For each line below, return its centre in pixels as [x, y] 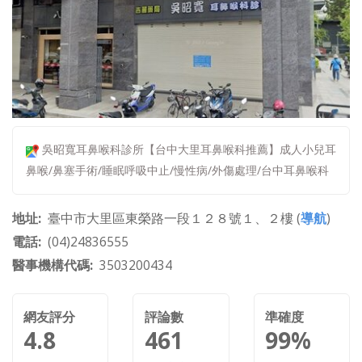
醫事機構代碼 [51, 265]
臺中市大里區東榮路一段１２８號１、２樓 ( [174, 219]
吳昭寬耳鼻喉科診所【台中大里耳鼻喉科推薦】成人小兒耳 [187, 149]
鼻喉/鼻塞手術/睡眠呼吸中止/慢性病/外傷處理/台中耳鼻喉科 [177, 170]
